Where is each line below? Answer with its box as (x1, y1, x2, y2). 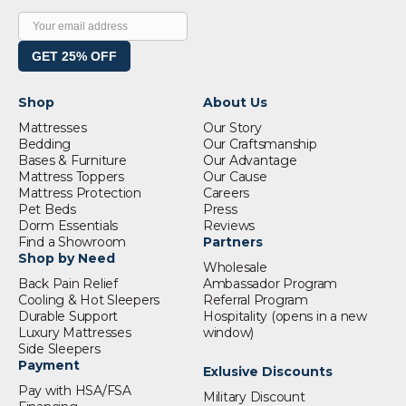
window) (203, 324, 255, 341)
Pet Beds (18, 200, 76, 217)
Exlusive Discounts (203, 362, 333, 380)
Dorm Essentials (18, 217, 119, 234)
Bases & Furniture (18, 151, 127, 169)
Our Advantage (203, 151, 297, 169)
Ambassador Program (203, 275, 338, 292)
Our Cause (203, 168, 267, 185)
